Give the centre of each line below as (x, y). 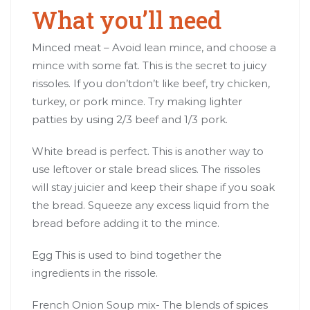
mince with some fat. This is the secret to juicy (149, 65)
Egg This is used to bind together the (127, 255)
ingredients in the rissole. (95, 273)
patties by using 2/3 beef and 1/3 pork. (130, 119)
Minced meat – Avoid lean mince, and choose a (154, 47)
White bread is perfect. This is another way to (148, 151)
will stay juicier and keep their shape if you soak (153, 187)
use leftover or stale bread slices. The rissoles (146, 169)
